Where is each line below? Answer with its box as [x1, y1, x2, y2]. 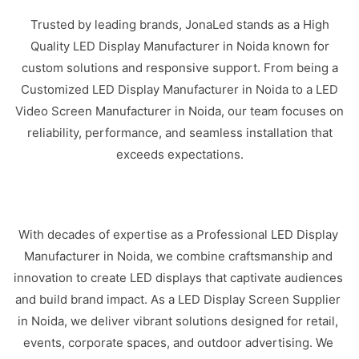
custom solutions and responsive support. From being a [21, 60, 338, 75]
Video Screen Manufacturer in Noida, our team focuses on [15, 103, 344, 119]
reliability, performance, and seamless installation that [26, 125, 333, 140]
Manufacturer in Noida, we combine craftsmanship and [23, 248, 333, 264]
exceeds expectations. [115, 147, 244, 162]
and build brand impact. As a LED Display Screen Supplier [15, 291, 341, 307]
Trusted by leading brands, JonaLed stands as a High [30, 17, 329, 32]
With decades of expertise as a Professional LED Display [18, 226, 338, 242]
